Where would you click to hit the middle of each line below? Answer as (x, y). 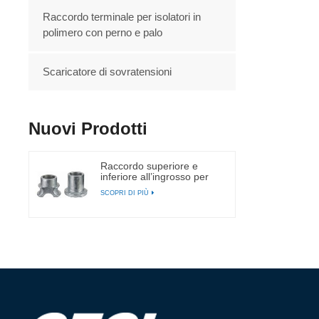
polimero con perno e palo (103, 32)
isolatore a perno (138, 187)
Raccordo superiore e (149, 166)
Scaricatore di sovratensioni (108, 71)
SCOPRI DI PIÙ (124, 193)
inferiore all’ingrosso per (154, 176)
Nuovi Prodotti (88, 128)
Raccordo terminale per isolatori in (122, 16)
